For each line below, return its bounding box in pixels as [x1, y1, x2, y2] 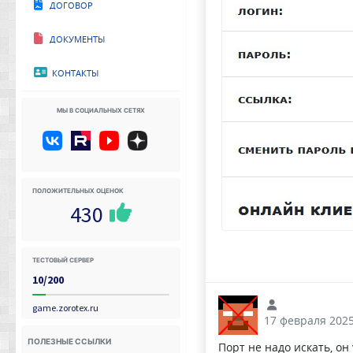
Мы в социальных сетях [56, 102, 145, 115]
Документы [43, 29, 105, 46]
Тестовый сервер [32, 252, 94, 265]
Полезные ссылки [28, 333, 111, 347]
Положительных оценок [32, 184, 124, 196]
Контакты [47, 63, 98, 80]
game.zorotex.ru [32, 301, 98, 314]
